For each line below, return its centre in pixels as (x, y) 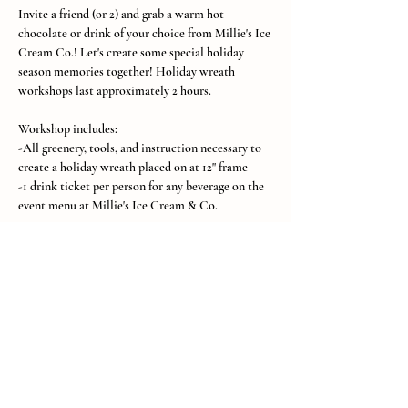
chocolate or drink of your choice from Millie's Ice (146, 33)
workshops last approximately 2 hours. (115, 91)
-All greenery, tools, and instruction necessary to (141, 148)
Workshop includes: (68, 129)
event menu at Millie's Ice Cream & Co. (118, 205)
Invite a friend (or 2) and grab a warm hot (122, 14)
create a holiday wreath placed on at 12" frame (134, 167)
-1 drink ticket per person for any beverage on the (143, 186)
